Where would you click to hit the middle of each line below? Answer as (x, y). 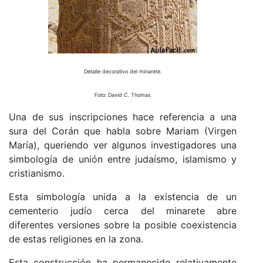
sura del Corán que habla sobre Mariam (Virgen (123, 131)
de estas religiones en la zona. (76, 239)
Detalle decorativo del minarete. (123, 72)
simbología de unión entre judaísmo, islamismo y (123, 159)
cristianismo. (37, 173)
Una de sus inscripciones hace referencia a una (123, 117)
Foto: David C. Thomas (123, 95)
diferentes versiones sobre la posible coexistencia (123, 225)
